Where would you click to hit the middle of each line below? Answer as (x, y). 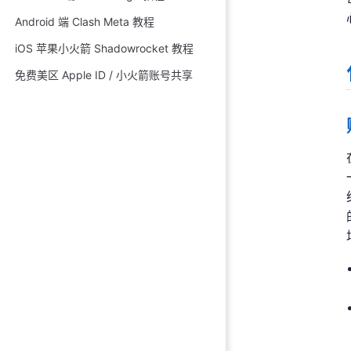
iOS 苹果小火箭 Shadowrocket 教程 (105, 48)
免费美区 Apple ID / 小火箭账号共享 (104, 75)
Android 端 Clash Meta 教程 (85, 22)
